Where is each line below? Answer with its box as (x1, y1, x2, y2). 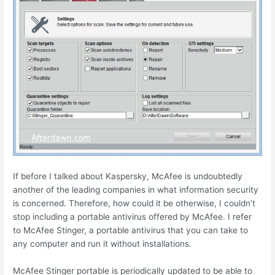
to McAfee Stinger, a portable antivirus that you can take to (13, 225, 249, 236)
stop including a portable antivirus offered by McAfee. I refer (13, 212, 252, 222)
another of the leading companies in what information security (13, 185, 259, 195)
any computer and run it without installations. (13, 239, 192, 249)
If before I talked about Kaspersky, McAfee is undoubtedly (13, 171, 243, 182)
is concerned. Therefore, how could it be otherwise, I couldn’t (13, 198, 256, 209)
